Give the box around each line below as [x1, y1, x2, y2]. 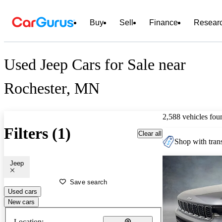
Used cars [8, 187, 37, 195]
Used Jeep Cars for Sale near [4, 55, 186, 74]
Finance [149, 18, 178, 27]
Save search [70, 178, 108, 186]
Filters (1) [4, 124, 71, 143]
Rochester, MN [4, 79, 100, 98]
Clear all [138, 129, 162, 137]
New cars [8, 198, 35, 206]
